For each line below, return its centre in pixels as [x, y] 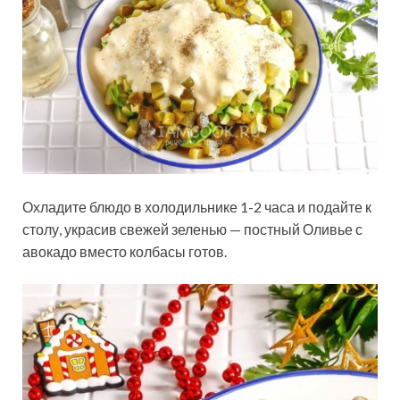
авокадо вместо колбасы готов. [125, 252]
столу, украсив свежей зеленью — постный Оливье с [192, 229]
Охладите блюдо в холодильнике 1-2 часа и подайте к [197, 207]
